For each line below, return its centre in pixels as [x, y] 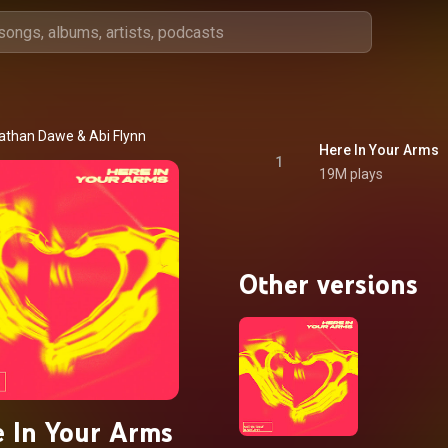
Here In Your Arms [379, 150]
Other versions [328, 284]
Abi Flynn [117, 136]
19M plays [351, 174]
